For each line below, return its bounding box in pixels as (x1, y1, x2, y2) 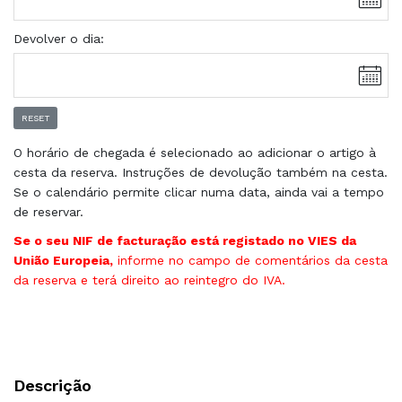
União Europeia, (13, 252, 113, 267)
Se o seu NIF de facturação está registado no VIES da (13, 232, 356, 248)
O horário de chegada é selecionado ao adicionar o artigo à (13, 144, 376, 160)
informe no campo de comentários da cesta (113, 252, 388, 267)
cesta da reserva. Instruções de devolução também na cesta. (13, 164, 388, 179)
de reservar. (13, 204, 83, 219)
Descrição (13, 375, 92, 395)
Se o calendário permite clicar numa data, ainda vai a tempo (13, 184, 384, 199)
